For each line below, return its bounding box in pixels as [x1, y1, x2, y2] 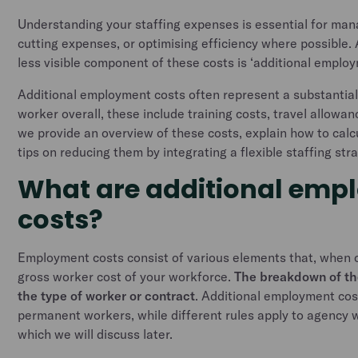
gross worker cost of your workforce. [18, 268, 235, 284]
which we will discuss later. [18, 326, 173, 342]
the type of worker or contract [18, 288, 196, 304]
